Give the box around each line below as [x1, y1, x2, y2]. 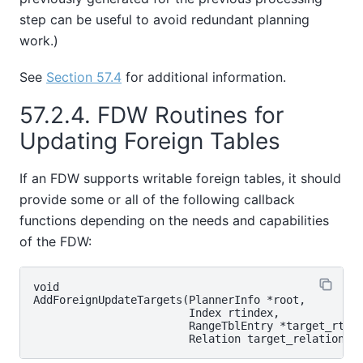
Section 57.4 [46, 68, 122, 85]
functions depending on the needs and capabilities [19, 211, 329, 228]
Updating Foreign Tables [19, 127, 287, 156]
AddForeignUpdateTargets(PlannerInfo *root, [33, 293, 305, 307]
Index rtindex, [33, 306, 280, 320]
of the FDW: [19, 233, 92, 250]
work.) [19, 32, 58, 49]
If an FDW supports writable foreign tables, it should [19, 169, 341, 186]
